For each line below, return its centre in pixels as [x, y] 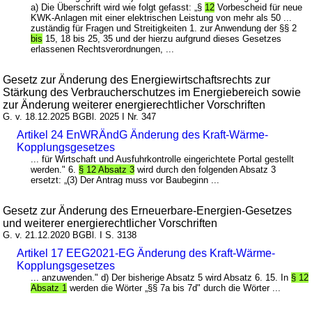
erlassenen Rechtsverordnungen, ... [103, 49]
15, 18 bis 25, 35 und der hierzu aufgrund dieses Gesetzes [162, 39]
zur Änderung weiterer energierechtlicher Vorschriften [134, 105]
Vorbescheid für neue [259, 8]
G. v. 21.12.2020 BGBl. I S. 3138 [70, 235]
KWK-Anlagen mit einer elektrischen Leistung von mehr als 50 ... [162, 18]
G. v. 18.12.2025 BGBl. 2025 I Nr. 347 [80, 117]
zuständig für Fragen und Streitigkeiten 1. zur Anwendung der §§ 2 [164, 29]
